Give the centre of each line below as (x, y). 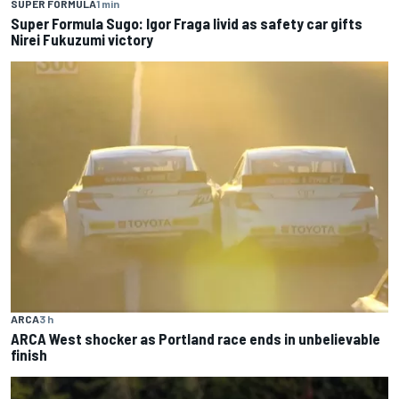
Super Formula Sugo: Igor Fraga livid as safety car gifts (187, 24)
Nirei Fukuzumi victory (82, 40)
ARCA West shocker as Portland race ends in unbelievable (195, 338)
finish (29, 354)
